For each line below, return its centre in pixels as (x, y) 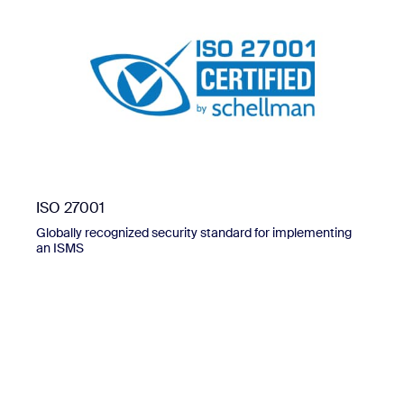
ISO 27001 (70, 208)
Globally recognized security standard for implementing (194, 233)
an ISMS (60, 248)
